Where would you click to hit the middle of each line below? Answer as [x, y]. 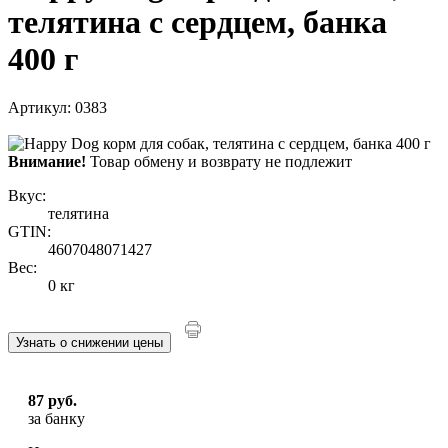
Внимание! [47, 162]
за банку [56, 419]
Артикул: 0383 [57, 108]
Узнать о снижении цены [89, 343]
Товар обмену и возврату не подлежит [219, 162]
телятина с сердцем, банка [197, 21]
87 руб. [52, 401]
